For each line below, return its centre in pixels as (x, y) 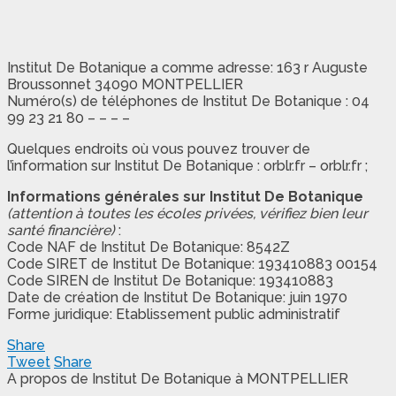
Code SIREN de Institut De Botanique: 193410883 (170, 281)
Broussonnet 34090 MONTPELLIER (125, 85)
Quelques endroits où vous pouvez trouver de (159, 149)
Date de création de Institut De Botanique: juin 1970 (177, 298)
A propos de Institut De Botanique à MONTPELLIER (178, 379)
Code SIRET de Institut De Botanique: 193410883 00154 (192, 264)
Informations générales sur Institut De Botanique (185, 197)
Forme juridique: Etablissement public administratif (174, 315)
